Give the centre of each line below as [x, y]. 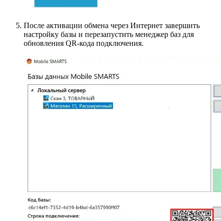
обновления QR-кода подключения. [84, 43]
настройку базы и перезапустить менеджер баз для [109, 34]
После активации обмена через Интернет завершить [112, 25]
